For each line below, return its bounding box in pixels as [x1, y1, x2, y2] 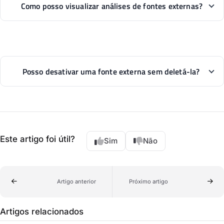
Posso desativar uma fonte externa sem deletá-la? [22, 65, 200, 77]
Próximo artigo [128, 177, 168, 185]
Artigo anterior [56, 177, 96, 185]
